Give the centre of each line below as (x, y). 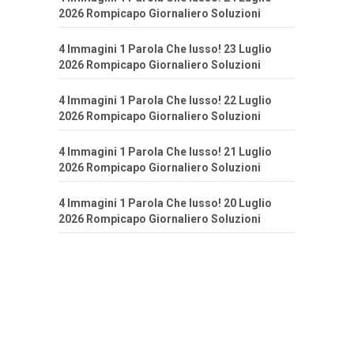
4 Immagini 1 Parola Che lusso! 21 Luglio (165, 152)
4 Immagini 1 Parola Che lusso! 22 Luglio (165, 101)
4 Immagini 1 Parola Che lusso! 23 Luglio (165, 49)
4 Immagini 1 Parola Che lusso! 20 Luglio (165, 203)
